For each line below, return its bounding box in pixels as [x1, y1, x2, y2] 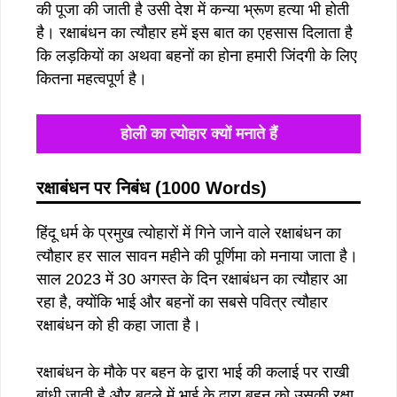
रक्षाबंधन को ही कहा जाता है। [36, 315, 201, 334]
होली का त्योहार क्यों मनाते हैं [120, 124, 277, 143]
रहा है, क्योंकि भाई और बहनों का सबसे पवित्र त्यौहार [36, 292, 328, 311]
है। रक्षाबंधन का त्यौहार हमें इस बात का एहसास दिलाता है [36, 23, 353, 42]
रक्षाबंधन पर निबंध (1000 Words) [36, 177, 267, 198]
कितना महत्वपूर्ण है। [36, 69, 147, 88]
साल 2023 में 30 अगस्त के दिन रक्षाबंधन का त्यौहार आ [36, 269, 347, 288]
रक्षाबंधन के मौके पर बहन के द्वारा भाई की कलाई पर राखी [36, 362, 349, 381]
